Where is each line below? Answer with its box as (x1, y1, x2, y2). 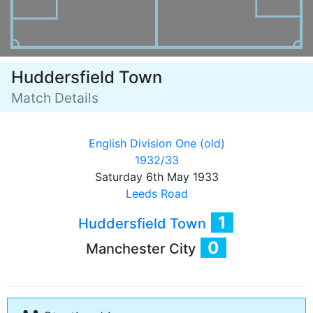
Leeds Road (125, 187, 188, 201)
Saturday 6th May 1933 (94, 170, 219, 184)
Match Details (11, 89, 99, 106)
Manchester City (85, 240, 199, 257)
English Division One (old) (88, 136, 225, 150)
